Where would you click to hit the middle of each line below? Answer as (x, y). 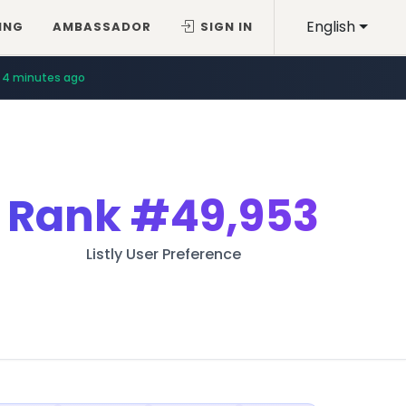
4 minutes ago (43, 77)
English (331, 27)
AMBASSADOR (102, 27)
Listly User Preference (163, 254)
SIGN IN (227, 27)
